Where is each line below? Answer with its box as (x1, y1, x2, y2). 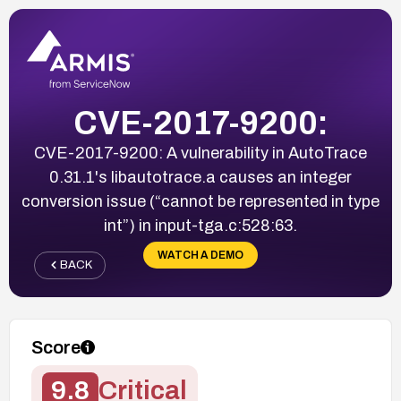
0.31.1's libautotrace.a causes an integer (49, 167, 352, 186)
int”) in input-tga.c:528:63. (104, 216, 297, 235)
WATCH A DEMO (158, 248, 243, 261)
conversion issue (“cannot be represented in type (21, 192, 380, 210)
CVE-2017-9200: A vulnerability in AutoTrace (34, 143, 367, 162)
